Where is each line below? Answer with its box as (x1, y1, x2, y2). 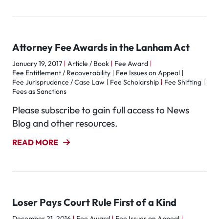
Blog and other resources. (12, 117, 118, 129)
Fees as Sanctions (12, 87, 66, 96)
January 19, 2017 (12, 59, 62, 68)
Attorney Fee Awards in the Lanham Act (12, 41, 190, 53)
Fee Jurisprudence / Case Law (12, 78, 105, 87)
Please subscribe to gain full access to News (12, 104, 189, 116)
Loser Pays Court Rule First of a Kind (12, 196, 176, 208)
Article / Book (67, 59, 109, 68)
